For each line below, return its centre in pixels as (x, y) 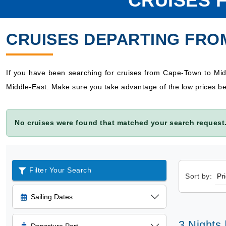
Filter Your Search (60, 170)
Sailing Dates (52, 197)
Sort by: (199, 176)
